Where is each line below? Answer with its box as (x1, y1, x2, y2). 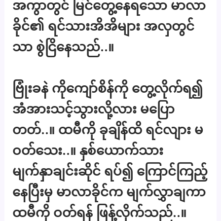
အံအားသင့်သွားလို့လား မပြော (12, 101, 175, 116)
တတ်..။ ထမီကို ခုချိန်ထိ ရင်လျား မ (12, 121, 204, 137)
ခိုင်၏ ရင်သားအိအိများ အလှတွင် (12, 18, 195, 34)
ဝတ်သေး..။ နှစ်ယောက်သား (12, 142, 164, 158)
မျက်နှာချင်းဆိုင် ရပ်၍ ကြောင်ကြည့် (12, 163, 208, 179)
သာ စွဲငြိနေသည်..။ (12, 39, 114, 55)
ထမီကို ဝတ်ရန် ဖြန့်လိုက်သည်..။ (12, 204, 187, 220)
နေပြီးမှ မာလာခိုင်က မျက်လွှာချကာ (12, 184, 206, 199)
